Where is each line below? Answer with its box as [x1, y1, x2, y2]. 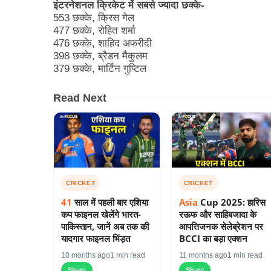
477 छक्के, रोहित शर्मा [53, 24, 135, 36]
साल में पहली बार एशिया [72, 196, 148, 209]
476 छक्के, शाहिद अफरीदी [53, 37, 152, 49]
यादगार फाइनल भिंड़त [61, 232, 130, 245]
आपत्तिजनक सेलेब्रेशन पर [178, 220, 263, 233]
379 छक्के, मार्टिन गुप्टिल [53, 62, 146, 74]
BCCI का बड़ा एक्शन [178, 232, 247, 245]
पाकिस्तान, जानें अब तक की [61, 220, 149, 233]
